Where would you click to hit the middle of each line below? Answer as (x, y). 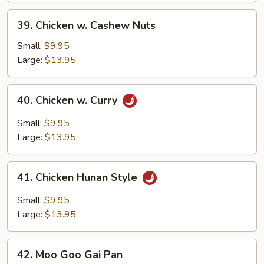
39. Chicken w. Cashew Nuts (86, 25)
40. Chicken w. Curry (69, 100)
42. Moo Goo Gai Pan (70, 255)
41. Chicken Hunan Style (79, 178)
